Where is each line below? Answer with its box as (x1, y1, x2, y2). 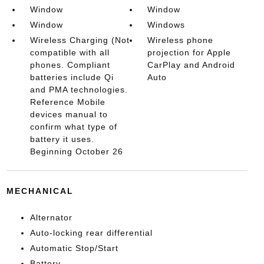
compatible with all (29, 47, 110, 57)
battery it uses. (29, 134, 94, 144)
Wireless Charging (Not (29, 35, 130, 45)
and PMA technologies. (29, 84, 128, 94)
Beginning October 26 (29, 146, 123, 156)
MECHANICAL (6, 186, 74, 196)
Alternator (29, 212, 72, 222)
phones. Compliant (29, 60, 110, 70)
